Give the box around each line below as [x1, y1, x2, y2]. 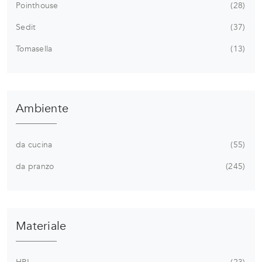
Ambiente [16, 101, 68, 117]
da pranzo [16, 161, 54, 173]
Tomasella [16, 43, 53, 55]
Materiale [16, 218, 67, 235]
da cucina [16, 139, 53, 151]
